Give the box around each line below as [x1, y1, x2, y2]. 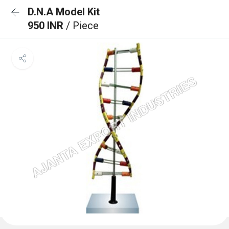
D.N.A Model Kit [28, 6, 100, 18]
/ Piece [66, 19, 99, 32]
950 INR [28, 19, 66, 32]
